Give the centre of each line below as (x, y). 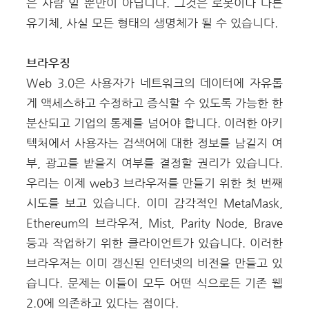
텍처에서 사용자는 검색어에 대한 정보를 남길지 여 (154, 143)
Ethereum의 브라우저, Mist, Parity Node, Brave (154, 223)
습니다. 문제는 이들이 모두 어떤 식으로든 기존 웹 (154, 283)
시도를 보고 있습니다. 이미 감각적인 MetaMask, (154, 203)
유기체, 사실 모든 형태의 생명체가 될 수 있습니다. (152, 23)
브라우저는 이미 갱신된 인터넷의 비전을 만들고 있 (154, 263)
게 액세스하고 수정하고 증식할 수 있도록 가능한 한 (154, 103)
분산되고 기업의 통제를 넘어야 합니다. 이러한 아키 (154, 123)
